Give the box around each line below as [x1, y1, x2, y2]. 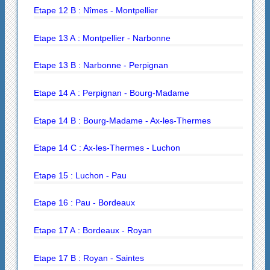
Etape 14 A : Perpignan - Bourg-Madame [33, 88, 189, 98]
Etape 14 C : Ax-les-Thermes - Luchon [33, 143, 180, 153]
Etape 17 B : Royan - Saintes [33, 253, 144, 263]
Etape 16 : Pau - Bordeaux [33, 198, 135, 208]
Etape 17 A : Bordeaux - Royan [33, 225, 152, 236]
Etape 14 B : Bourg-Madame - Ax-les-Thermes [33, 115, 211, 125]
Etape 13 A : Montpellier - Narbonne [33, 33, 171, 43]
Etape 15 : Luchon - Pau [33, 170, 127, 180]
